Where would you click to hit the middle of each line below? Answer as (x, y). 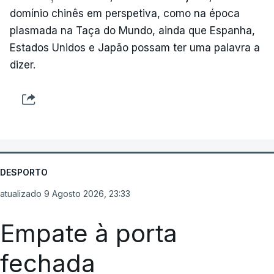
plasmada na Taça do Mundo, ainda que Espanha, (132, 30)
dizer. (23, 65)
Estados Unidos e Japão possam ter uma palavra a (135, 47)
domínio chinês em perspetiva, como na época (125, 13)
